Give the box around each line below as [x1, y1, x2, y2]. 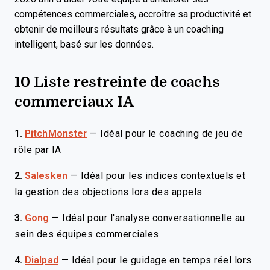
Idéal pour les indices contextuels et [80, 171, 246, 181]
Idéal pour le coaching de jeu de [100, 128, 243, 139]
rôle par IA [14, 145, 61, 155]
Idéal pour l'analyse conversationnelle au [62, 213, 245, 223]
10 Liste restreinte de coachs [14, 71, 221, 92]
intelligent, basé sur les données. [14, 39, 154, 49]
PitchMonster [25, 128, 87, 139]
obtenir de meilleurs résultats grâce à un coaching [14, 24, 224, 34]
